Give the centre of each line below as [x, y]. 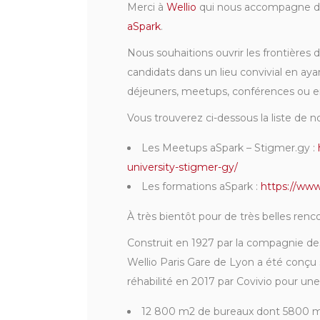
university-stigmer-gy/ [182, 167]
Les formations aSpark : [201, 187]
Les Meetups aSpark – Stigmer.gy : [230, 148]
